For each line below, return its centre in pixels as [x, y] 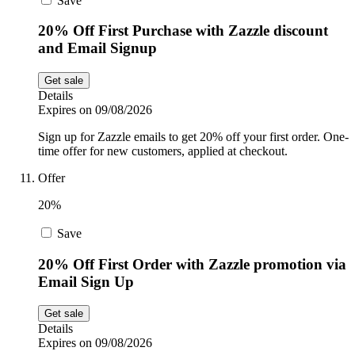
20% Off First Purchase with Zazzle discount [183, 31]
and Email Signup [97, 48]
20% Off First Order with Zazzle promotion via [192, 264]
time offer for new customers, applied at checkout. [163, 151]
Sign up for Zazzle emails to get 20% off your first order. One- [193, 136]
